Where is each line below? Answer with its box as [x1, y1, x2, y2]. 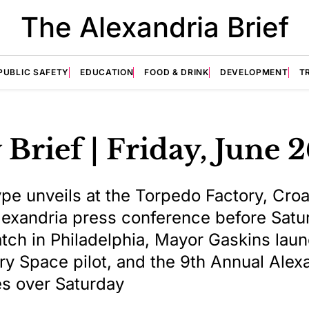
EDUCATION [80, 67, 134, 77]
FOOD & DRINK [144, 67, 209, 77]
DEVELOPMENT [219, 67, 288, 77]
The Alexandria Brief [20, 10, 289, 44]
